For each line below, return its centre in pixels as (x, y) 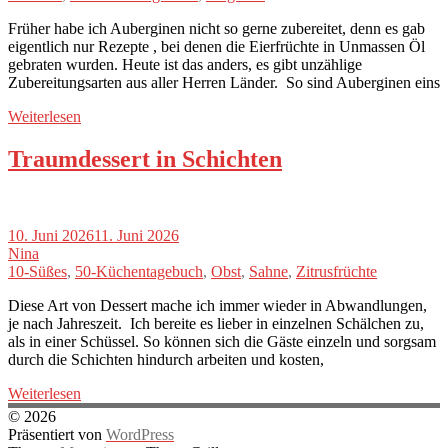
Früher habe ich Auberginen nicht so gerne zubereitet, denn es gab (216, 29)
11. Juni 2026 (136, 235)
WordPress (140, 434)
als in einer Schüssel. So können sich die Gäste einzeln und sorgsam (222, 341)
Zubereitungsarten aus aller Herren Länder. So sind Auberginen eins (224, 83)
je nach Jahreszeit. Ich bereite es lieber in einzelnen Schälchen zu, (216, 323)
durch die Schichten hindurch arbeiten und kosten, (166, 359)
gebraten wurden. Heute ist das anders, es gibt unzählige (187, 65)
